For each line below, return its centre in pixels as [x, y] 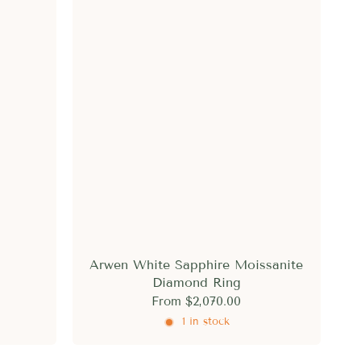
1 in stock [206, 322]
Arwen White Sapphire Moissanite [197, 264]
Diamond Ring [196, 282]
